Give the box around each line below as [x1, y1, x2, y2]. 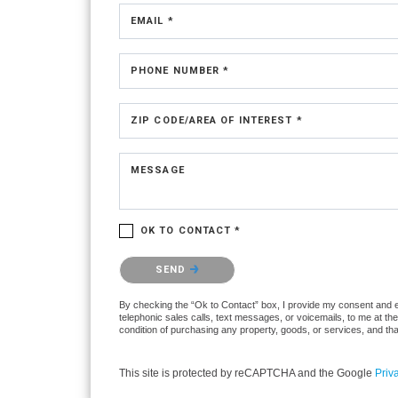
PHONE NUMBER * [131, 65, 230, 76]
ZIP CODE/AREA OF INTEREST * [131, 115, 303, 126]
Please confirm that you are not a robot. [119, 253, 319, 267]
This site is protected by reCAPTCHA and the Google [119, 367, 375, 379]
